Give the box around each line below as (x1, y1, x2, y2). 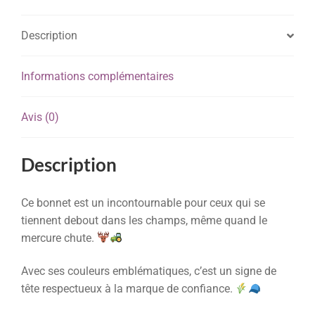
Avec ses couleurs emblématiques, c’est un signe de (21, 264, 276, 278)
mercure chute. (21, 231, 97, 245)
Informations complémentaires (21, 70, 174, 84)
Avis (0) (21, 110, 59, 124)
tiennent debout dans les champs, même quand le (21, 213, 267, 227)
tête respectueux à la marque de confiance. (21, 282, 236, 296)
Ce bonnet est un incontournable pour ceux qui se (21, 195, 265, 210)
